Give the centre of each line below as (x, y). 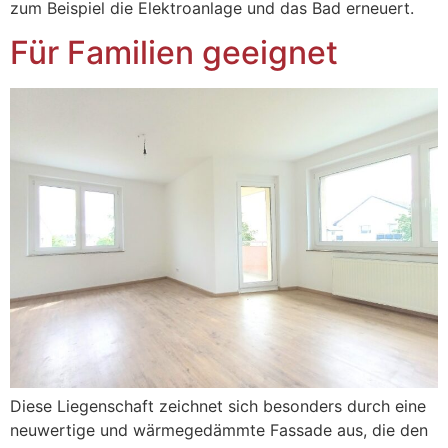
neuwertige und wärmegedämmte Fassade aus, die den (219, 430)
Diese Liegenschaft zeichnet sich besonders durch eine (218, 406)
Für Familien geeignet (174, 53)
